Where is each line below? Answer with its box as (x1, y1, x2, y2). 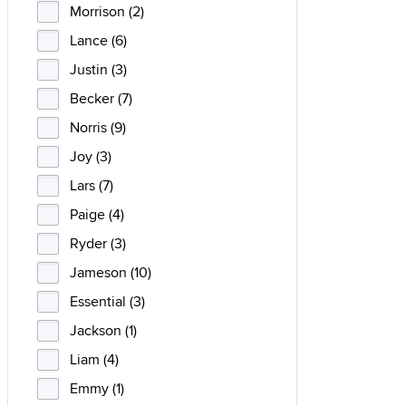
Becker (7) (70, 88, 132, 109)
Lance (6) (70, 30, 127, 51)
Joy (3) (70, 146, 111, 167)
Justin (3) (70, 59, 127, 80)
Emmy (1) (70, 378, 124, 399)
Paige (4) (70, 204, 124, 225)
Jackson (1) (70, 320, 137, 341)
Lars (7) (70, 175, 113, 196)
